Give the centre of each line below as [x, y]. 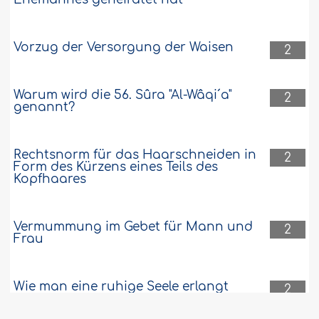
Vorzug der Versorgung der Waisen [124, 47]
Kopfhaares [50, 179]
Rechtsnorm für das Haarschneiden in [135, 155]
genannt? [45, 107]
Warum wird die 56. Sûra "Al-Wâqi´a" [123, 95]
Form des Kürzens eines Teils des [116, 167]
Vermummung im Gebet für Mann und [134, 226]
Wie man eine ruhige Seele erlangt [121, 286]
